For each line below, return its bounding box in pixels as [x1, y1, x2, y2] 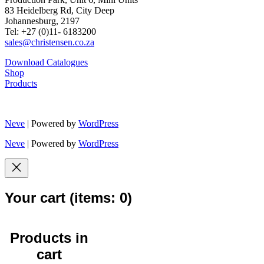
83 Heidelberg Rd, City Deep [5, 5, 114, 16]
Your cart [5, 190, 70, 206]
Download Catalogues [5, 57, 88, 68]
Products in [9, 230, 88, 246]
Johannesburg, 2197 [5, 16, 80, 27]
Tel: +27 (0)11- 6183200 [5, 27, 96, 37]
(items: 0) [70, 190, 132, 206]
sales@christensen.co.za [5, 37, 94, 48]
